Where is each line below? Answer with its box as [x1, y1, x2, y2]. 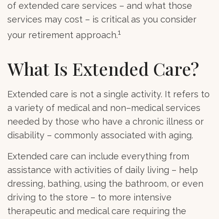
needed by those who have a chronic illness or [7, 116, 204, 127]
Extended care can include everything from [7, 151, 189, 161]
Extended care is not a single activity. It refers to [7, 88, 210, 99]
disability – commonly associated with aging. [7, 130, 193, 140]
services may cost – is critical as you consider [7, 14, 197, 24]
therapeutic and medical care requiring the [7, 205, 186, 216]
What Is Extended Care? [7, 56, 199, 80]
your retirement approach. [7, 29, 118, 40]
